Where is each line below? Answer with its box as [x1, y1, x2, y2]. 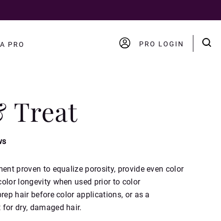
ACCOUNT [122, 59, 161, 68]
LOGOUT [122, 76, 155, 85]
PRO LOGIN [139, 40, 184, 48]
